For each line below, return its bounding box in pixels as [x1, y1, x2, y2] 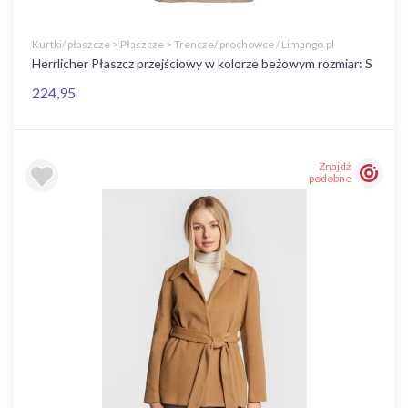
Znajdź [319, 159, 352, 174]
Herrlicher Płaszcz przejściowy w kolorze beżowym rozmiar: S [32, 56, 372, 71]
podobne [309, 171, 352, 186]
